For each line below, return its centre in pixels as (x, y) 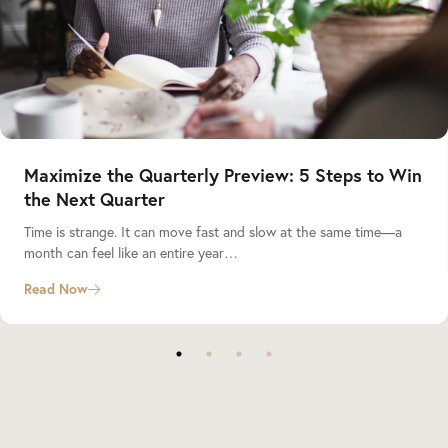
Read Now (56, 289)
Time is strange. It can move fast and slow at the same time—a (213, 232)
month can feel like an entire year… (131, 253)
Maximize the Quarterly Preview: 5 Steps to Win (223, 175)
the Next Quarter (94, 199)
